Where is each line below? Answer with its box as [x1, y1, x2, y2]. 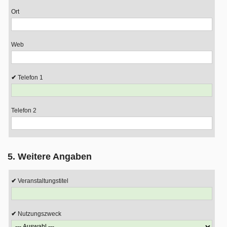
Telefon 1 [18, 74, 43, 81]
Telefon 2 [11, 107, 36, 114]
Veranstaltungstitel [18, 177, 68, 184]
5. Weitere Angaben [8, 152, 92, 162]
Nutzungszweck [18, 210, 61, 217]
